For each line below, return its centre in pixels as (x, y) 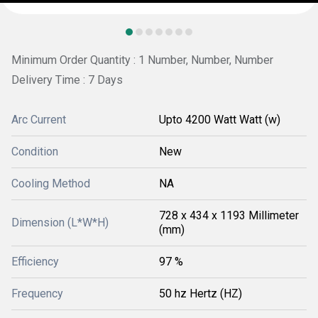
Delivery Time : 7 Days (67, 79)
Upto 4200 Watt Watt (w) (220, 119)
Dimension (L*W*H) (60, 222)
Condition (35, 151)
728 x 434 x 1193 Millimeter (229, 215)
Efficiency (35, 261)
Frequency (37, 293)
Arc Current (39, 119)
